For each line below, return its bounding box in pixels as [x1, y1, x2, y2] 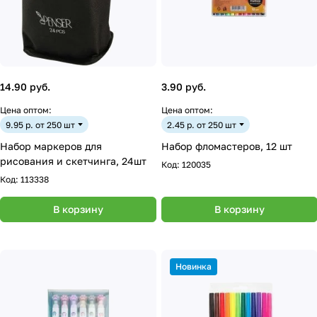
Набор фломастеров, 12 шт [161, 140, 292, 152]
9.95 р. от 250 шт [6, 119, 75, 130]
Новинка [175, 261, 212, 272]
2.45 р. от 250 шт [167, 119, 236, 130]
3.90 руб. [161, 81, 206, 93]
